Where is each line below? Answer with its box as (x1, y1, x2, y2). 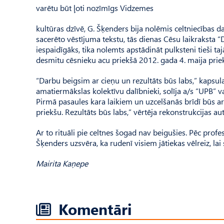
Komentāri (58, 198, 132, 219)
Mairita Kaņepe (36, 158, 88, 168)
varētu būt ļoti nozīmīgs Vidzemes (36, 2, 153, 13)
